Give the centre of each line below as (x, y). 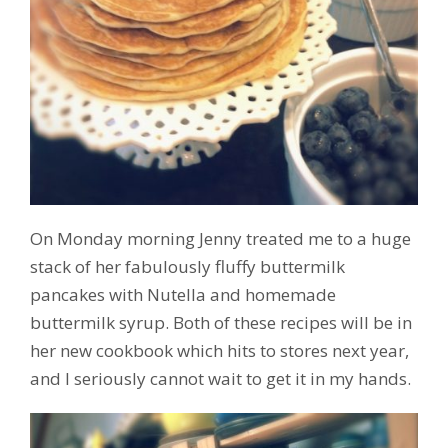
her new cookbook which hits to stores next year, (219, 350)
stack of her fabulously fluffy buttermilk (187, 266)
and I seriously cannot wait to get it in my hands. (220, 378)
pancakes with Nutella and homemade (183, 294)
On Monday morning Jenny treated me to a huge (220, 238)
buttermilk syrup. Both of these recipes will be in (221, 322)
